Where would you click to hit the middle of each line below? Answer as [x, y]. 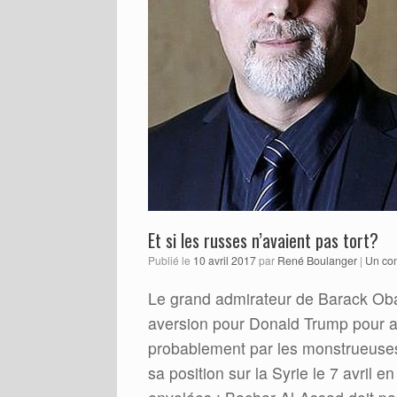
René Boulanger [317, 260]
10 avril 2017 [225, 260]
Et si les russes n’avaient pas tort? [263, 240]
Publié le [174, 260]
